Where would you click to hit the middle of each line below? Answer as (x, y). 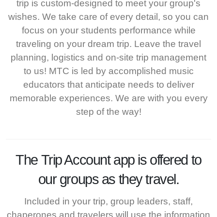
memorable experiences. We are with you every (108, 98)
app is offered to (156, 160)
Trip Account (76, 160)
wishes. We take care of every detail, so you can (108, 16)
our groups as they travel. (108, 179)
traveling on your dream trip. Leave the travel (108, 44)
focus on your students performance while (108, 30)
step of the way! (108, 111)
